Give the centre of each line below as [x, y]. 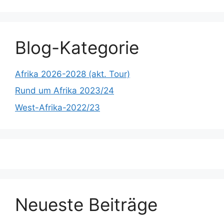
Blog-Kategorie [77, 47]
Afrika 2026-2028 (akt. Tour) [72, 74]
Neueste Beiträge [86, 204]
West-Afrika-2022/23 [57, 107]
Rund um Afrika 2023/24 [64, 91]
